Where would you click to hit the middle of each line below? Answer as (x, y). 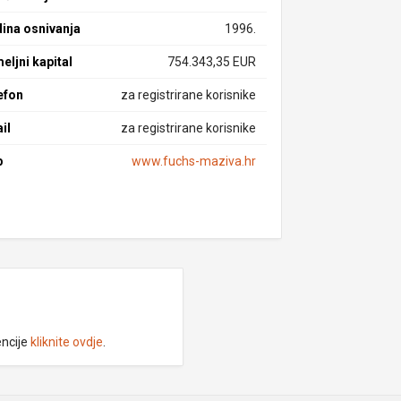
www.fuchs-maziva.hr (193, 161)
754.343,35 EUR (211, 62)
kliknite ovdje (66, 342)
